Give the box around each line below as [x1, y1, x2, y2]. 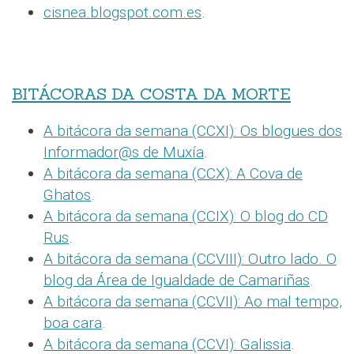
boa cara [43, 313, 102, 332]
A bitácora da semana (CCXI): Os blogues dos [43, 121, 342, 140]
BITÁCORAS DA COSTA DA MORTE [12, 83, 291, 104]
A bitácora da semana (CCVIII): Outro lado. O [43, 249, 337, 268]
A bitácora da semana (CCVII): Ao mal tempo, [43, 292, 342, 311]
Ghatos [43, 185, 91, 204]
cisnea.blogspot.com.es [43, 2, 201, 21]
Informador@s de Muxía [43, 142, 204, 161]
